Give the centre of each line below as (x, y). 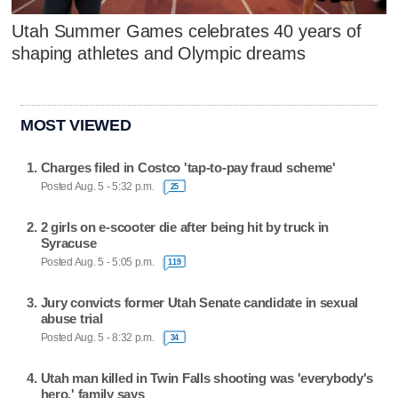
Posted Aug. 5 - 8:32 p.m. (97, 338)
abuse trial (72, 318)
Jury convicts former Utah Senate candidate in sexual (199, 302)
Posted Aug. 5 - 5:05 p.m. (97, 263)
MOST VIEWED (76, 126)
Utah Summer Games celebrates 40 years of (187, 32)
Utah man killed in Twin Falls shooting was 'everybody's (207, 378)
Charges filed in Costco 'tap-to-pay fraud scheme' (188, 167)
